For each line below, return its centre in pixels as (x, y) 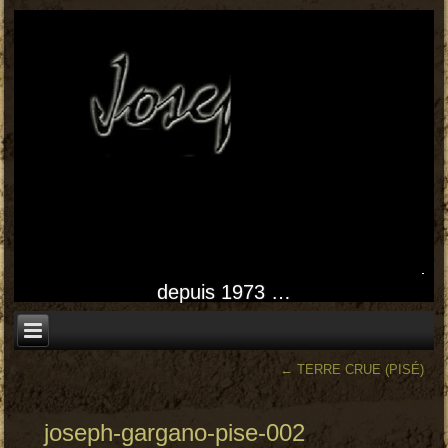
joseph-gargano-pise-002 (175, 432)
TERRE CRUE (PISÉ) (358, 369)
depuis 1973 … (224, 292)
